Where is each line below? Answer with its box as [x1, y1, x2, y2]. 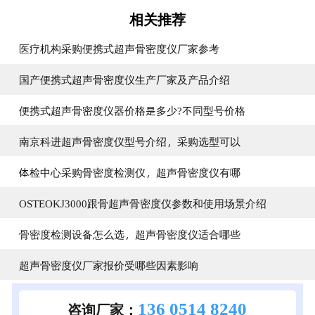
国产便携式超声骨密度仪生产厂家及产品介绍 [18, 72, 230, 87]
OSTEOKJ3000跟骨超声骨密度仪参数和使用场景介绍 [18, 195, 266, 210]
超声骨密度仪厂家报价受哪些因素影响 [18, 257, 198, 272]
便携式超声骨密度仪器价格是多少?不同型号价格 [18, 102, 245, 117]
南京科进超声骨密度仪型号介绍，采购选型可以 [18, 133, 240, 148]
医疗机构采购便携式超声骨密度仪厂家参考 [18, 41, 219, 56]
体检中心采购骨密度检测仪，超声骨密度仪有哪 [18, 164, 240, 179]
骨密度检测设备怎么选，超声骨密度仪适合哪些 [18, 226, 240, 241]
